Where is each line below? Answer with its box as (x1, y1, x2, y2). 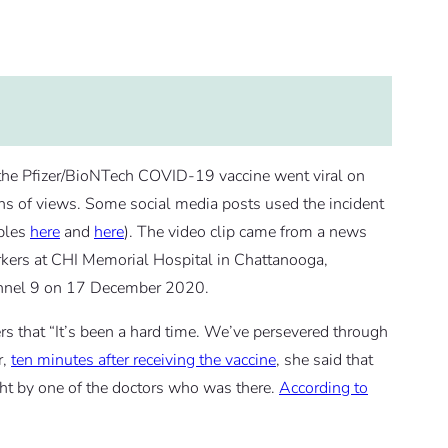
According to (279, 377, 368, 400)
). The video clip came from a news (124, 221, 367, 244)
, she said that (276, 349, 373, 372)
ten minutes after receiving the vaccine (11, 349, 276, 372)
